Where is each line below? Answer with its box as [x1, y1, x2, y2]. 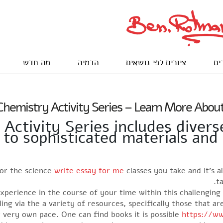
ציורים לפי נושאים [126, 57, 186, 68]
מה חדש [23, 57, 50, 68]
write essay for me [54, 165, 124, 176]
